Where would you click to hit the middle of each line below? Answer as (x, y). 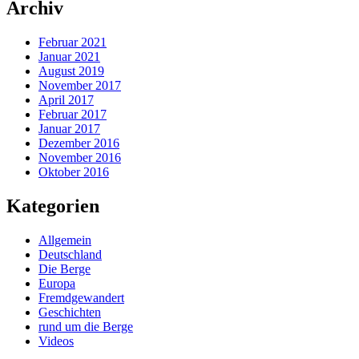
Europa (57, 283)
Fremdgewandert (81, 297)
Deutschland (70, 254)
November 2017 (80, 86)
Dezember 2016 (79, 143)
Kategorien (53, 206)
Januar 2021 (69, 57)
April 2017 (66, 100)
